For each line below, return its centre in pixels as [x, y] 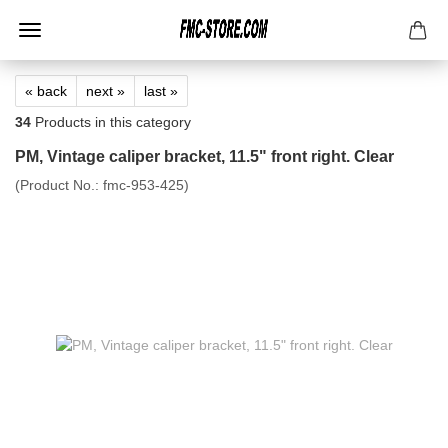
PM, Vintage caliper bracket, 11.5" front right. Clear [204, 156]
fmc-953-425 [143, 185]
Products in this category [111, 122]
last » [161, 91]
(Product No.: [59, 185]
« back [46, 91]
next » [105, 91]
